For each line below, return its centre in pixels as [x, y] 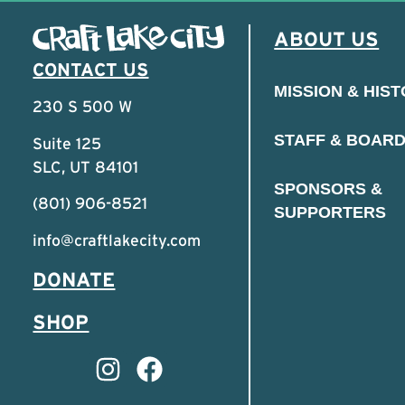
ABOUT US [327, 38]
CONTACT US [91, 70]
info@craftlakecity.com [117, 240]
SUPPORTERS [330, 213]
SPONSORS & [329, 189]
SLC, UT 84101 [86, 166]
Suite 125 [67, 143]
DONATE [74, 279]
